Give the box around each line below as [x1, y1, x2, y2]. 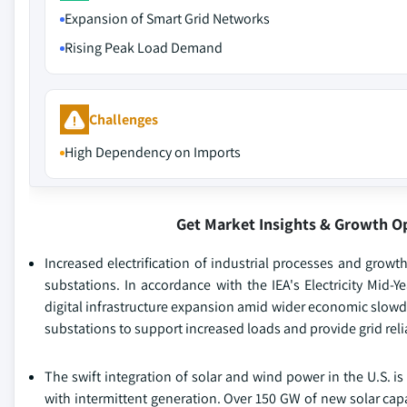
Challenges [89, 109, 158, 129]
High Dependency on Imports [65, 143, 241, 162]
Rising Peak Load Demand [65, 38, 223, 57]
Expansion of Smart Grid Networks [65, 9, 270, 28]
